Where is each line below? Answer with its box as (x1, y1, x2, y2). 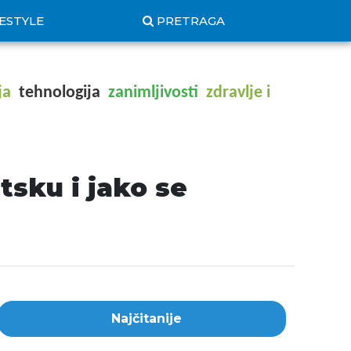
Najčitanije (111, 311, 182, 326)
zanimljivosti (108, 84, 198, 102)
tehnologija (19, 84, 100, 102)
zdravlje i (206, 84, 270, 102)
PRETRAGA (157, 13, 225, 28)
